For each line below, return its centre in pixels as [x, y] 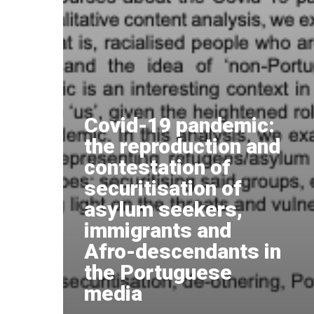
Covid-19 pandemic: [179, 125]
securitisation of [163, 188]
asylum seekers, [163, 209]
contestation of [157, 167]
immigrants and [158, 230]
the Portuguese [158, 272]
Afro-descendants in [183, 251]
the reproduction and [182, 146]
